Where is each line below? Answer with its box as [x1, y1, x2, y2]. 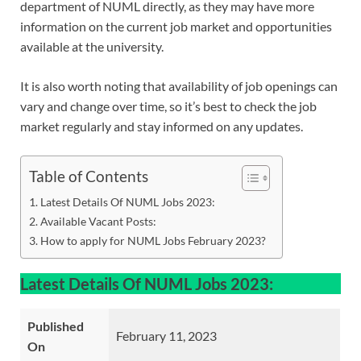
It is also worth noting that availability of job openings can [20, 78, 338, 94]
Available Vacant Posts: [39, 214, 156, 229]
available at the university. [20, 39, 164, 55]
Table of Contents [29, 167, 148, 186]
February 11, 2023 [116, 328, 217, 344]
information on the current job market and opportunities [20, 19, 332, 35]
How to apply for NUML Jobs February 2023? [39, 234, 266, 248]
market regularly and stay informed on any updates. [20, 118, 303, 135]
